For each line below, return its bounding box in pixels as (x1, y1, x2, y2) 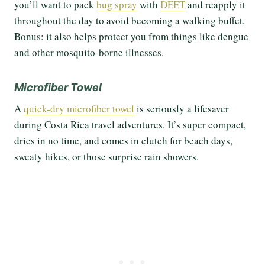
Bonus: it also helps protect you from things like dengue (14, 30, 248, 44)
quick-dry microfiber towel (24, 102, 134, 116)
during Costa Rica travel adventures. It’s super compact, (14, 118, 246, 132)
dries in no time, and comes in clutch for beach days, (14, 134, 232, 148)
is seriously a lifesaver (134, 102, 229, 116)
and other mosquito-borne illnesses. (14, 46, 164, 60)
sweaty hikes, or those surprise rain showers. (14, 150, 199, 164)
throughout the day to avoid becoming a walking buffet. (14, 14, 245, 28)
